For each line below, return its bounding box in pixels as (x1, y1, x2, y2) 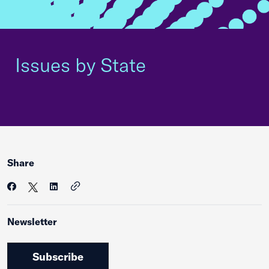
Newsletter (7, 216, 57, 228)
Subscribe (32, 250, 83, 264)
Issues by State (15, 53, 146, 77)
